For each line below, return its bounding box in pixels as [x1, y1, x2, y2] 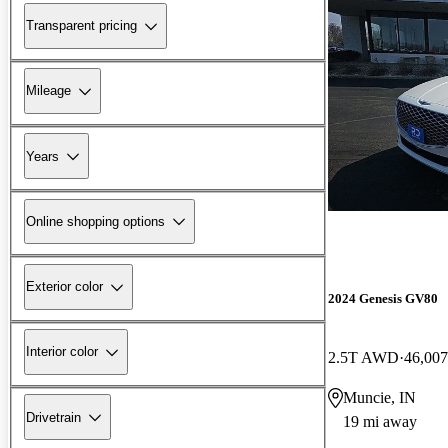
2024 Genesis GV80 [328, 290, 438, 306]
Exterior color [26, 279, 103, 295]
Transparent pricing [26, 18, 137, 34]
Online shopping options [26, 213, 165, 229]
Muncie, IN [343, 388, 416, 406]
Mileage [26, 83, 71, 99]
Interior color [26, 344, 98, 360]
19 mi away [343, 412, 417, 430]
